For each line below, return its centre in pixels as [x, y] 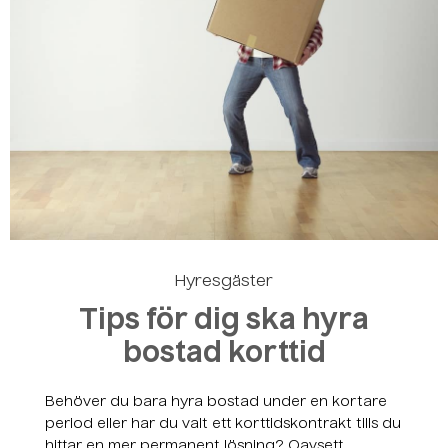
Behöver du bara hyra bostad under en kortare [216, 402]
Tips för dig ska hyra [224, 321]
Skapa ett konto [224, 15]
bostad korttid [224, 354]
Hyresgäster [224, 282]
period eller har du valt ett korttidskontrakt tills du [223, 424]
